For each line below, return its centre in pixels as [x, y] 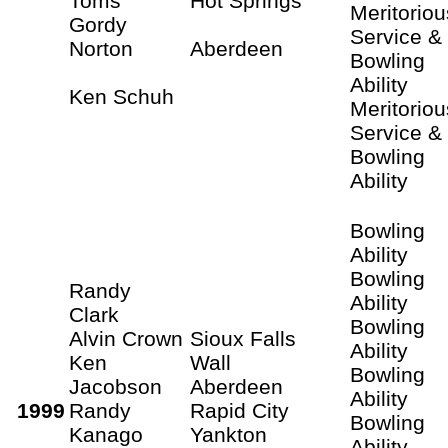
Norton [101, 48]
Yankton [228, 434]
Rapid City [239, 410]
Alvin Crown [126, 338]
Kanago [106, 434]
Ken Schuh [121, 96]
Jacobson [118, 386]
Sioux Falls [243, 338]
